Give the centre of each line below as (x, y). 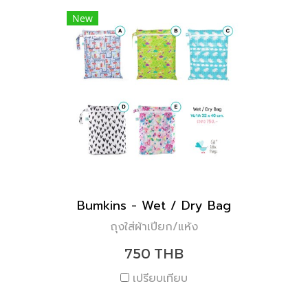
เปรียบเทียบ (160, 278)
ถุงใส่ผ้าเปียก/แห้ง (154, 227)
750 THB (154, 253)
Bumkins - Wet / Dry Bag (154, 206)
